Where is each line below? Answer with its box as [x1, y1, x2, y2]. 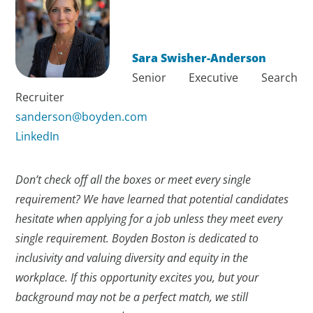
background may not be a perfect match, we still [15, 289, 249, 305]
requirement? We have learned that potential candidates [15, 191, 289, 208]
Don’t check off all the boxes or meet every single [15, 172, 252, 188]
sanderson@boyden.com [15, 108, 148, 124]
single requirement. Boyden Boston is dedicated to [15, 231, 259, 247]
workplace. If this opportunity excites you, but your [15, 270, 259, 286]
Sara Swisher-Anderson [131, 50, 266, 66]
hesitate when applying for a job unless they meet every [15, 211, 283, 227]
